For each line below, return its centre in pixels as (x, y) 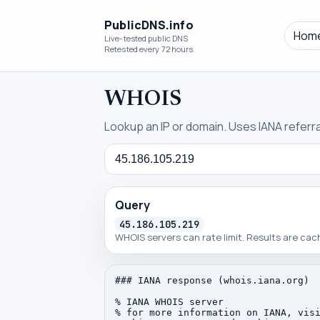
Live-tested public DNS (146, 38)
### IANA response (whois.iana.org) (212, 280)
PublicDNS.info (149, 25)
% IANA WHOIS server (169, 302)
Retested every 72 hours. (150, 49)
